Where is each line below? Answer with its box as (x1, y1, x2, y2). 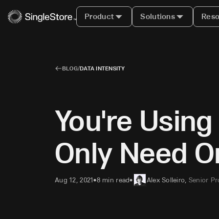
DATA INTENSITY (80, 65, 125, 72)
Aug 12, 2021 (55, 175, 94, 184)
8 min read (96, 175, 130, 184)
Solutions (140, 12, 175, 21)
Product (85, 12, 114, 21)
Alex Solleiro (146, 175, 185, 184)
